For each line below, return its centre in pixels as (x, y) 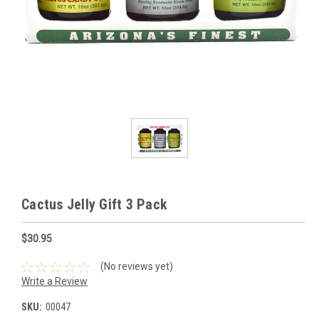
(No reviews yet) (136, 267)
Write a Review (54, 282)
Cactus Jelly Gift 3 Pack (94, 204)
